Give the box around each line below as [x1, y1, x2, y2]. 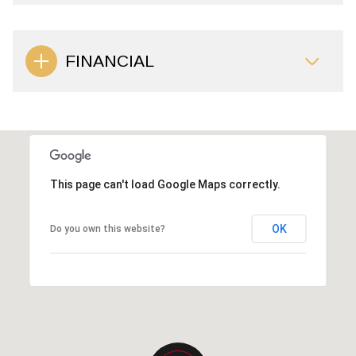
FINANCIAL [65, 52, 154, 71]
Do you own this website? [49, 222, 165, 234]
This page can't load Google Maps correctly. [49, 177, 281, 191]
